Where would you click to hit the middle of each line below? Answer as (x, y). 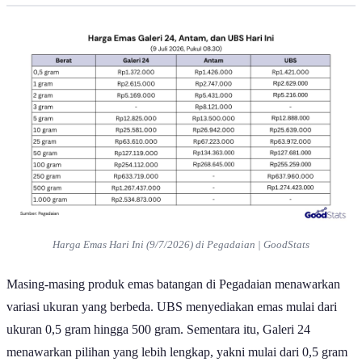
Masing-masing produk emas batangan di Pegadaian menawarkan (173, 299)
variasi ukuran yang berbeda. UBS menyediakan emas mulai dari (172, 322)
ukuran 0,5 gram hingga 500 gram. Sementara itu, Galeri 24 (158, 344)
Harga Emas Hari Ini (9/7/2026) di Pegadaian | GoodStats (181, 260)
